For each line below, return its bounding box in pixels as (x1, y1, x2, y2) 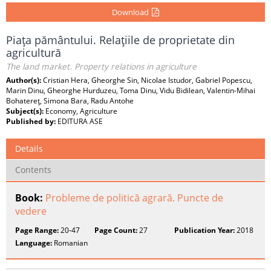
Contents (15, 164, 51, 175)
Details (15, 143, 43, 154)
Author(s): (6, 75, 43, 85)
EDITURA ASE (57, 116, 103, 126)
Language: (15, 238, 52, 248)
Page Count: (94, 225, 138, 235)
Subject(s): (6, 106, 45, 116)
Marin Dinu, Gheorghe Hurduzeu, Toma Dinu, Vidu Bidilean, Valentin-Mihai (6, 85, 255, 96)
